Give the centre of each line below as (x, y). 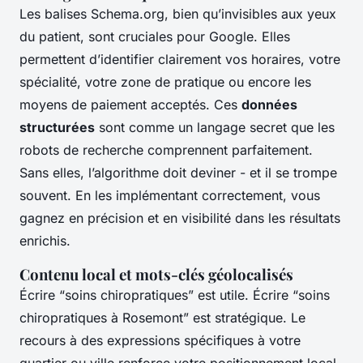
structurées (57, 128)
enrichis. (45, 241)
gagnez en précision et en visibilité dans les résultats (180, 218)
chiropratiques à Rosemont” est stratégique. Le (162, 318)
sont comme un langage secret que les (215, 128)
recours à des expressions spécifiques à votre (160, 341)
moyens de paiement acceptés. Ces (130, 105)
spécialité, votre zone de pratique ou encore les (165, 82)
